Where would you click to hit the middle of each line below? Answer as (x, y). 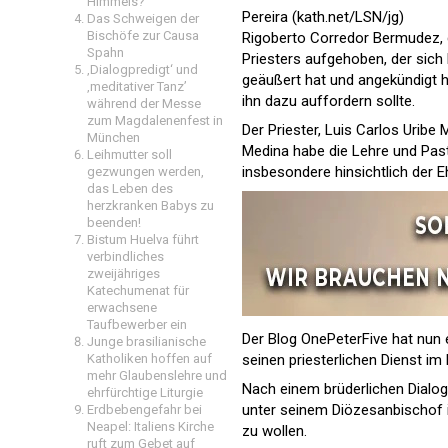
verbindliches (125, 256)
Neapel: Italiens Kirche (150, 426)
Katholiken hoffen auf (149, 358)
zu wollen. (274, 430)
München (113, 137)
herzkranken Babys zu (150, 205)
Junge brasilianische (146, 341)
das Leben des (130, 188)
